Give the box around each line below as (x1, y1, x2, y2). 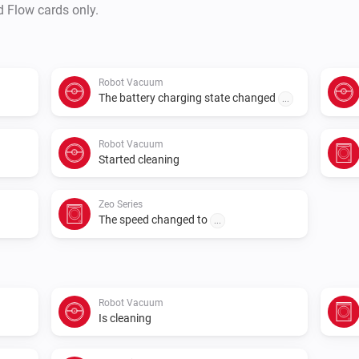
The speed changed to (99, 212, 210, 226)
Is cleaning (99, 311, 151, 325)
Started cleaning (99, 152, 179, 166)
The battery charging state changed (99, 91, 278, 104)
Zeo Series (99, 198, 143, 210)
